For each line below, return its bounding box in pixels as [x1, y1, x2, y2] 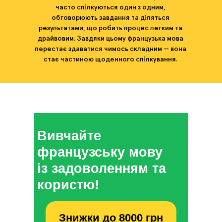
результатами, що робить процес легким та [39, 25, 182, 32]
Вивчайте [37, 128, 101, 143]
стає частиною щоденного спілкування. [44, 56, 177, 63]
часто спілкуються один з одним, [55, 4, 166, 11]
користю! [37, 177, 99, 192]
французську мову [37, 145, 163, 160]
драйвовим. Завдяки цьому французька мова [38, 35, 183, 42]
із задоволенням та [37, 161, 166, 176]
